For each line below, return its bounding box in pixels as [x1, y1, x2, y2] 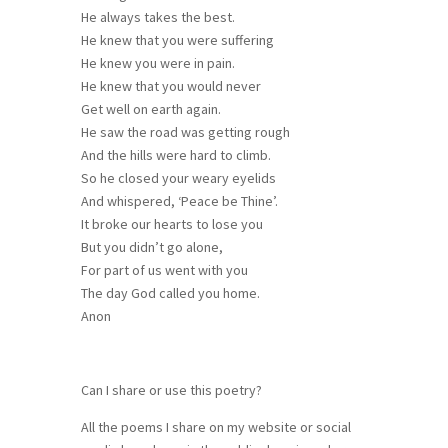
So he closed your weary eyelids [80, 168, 276, 187]
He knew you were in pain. [80, 53, 235, 72]
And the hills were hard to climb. [80, 145, 271, 164]
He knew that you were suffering [80, 30, 274, 49]
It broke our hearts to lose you [80, 214, 263, 233]
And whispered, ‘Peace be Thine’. [80, 191, 278, 210]
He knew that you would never [80, 76, 261, 95]
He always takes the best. [80, 7, 235, 26]
